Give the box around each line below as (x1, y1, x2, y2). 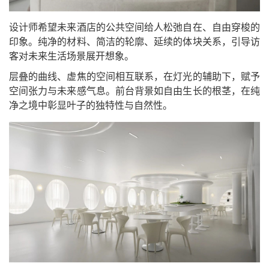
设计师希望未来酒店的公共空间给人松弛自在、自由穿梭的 (9, 22, 260, 32)
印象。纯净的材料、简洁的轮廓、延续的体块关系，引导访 (9, 36, 260, 47)
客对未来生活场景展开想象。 (9, 50, 136, 61)
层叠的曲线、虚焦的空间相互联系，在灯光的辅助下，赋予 (9, 71, 260, 82)
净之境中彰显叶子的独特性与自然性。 (9, 100, 175, 110)
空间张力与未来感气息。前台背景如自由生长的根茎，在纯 (9, 85, 260, 96)
